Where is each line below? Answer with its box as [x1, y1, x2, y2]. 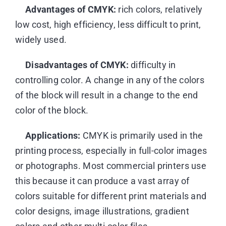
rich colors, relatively [116, 4, 203, 15]
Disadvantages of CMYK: [25, 59, 129, 70]
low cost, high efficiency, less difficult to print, [15, 19, 201, 30]
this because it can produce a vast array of [15, 175, 190, 186]
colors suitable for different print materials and [15, 190, 207, 201]
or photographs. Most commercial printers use [15, 160, 206, 171]
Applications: [25, 130, 81, 141]
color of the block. [15, 104, 89, 116]
